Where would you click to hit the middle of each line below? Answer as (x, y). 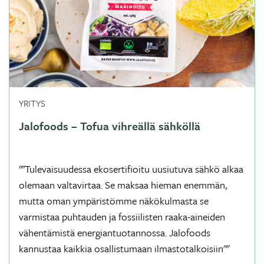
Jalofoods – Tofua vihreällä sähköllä (110, 126)
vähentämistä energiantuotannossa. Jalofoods (115, 232)
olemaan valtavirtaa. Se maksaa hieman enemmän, (123, 185)
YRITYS (32, 103)
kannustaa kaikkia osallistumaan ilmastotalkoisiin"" (124, 248)
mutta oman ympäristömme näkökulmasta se (114, 201)
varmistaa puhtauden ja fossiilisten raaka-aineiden (122, 217)
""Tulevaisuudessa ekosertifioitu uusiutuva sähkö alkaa (131, 169)
